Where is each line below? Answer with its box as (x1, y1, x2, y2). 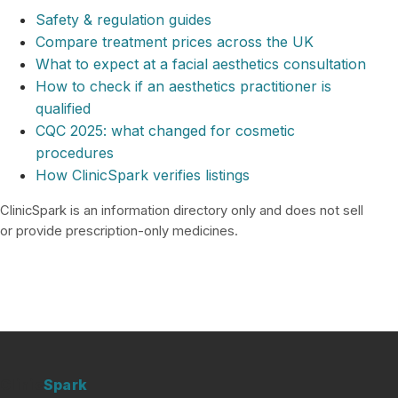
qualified (36, 99, 91, 118)
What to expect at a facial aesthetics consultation (36, 55, 366, 74)
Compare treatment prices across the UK (36, 33, 314, 52)
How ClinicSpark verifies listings (36, 166, 250, 185)
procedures (36, 144, 114, 163)
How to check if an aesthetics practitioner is (36, 77, 331, 96)
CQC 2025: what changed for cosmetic (36, 122, 295, 140)
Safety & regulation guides (36, 11, 211, 29)
